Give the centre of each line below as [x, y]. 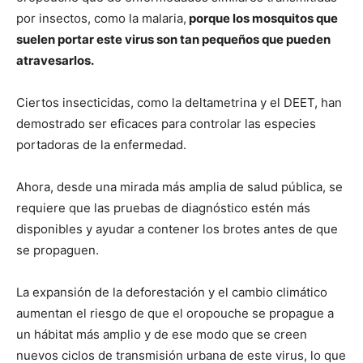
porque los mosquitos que [262, 19]
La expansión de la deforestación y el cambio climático [172, 293]
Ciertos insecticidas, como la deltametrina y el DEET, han [179, 103]
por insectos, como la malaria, [101, 19]
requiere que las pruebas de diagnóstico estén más [163, 208]
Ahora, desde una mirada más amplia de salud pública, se [179, 187]
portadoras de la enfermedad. [101, 145]
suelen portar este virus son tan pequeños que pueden [173, 40]
